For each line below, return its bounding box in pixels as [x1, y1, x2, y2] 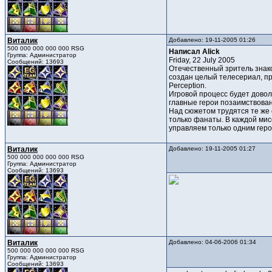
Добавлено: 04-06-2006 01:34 [169, 239, 256, 246]
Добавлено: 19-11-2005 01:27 [169, 145, 256, 152]
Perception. [169, 81, 206, 90]
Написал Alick [169, 47, 220, 56]
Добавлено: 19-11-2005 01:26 [169, 36, 256, 44]
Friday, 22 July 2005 [169, 56, 235, 65]
